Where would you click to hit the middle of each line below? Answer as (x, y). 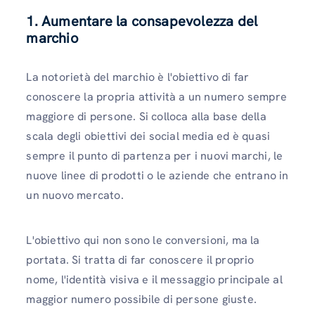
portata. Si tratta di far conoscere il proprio (140, 259)
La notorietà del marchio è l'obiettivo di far (138, 77)
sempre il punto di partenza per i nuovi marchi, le (155, 156)
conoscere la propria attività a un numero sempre (156, 97)
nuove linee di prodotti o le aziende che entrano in (157, 176)
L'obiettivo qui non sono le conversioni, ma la (143, 240)
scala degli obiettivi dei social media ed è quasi (148, 136)
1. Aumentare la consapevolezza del (142, 21)
